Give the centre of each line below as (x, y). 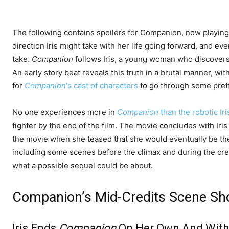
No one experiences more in (65, 112)
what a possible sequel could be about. (83, 166)
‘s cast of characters (102, 86)
